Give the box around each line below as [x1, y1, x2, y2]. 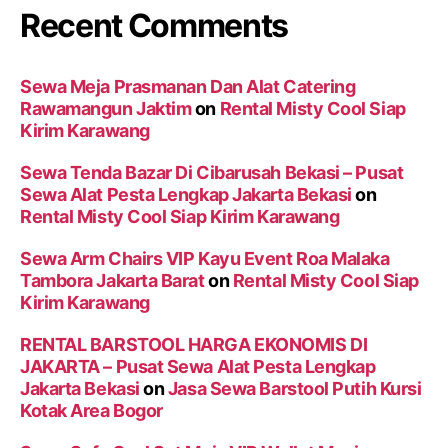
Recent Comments [20, 6, 289, 46]
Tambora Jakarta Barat [20, 270, 205, 292]
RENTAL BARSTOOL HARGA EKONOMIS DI [20, 334, 368, 356]
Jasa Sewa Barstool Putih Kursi [167, 378, 422, 400]
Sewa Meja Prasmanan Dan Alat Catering [20, 76, 356, 98]
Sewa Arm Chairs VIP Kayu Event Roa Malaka [20, 248, 390, 270]
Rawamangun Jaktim [20, 98, 192, 120]
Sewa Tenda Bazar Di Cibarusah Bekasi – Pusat [20, 162, 404, 184]
